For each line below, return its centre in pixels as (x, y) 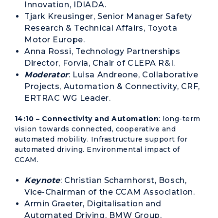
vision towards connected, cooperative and (95, 129)
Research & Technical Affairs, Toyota (101, 28)
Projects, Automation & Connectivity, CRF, (112, 86)
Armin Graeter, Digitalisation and (93, 204)
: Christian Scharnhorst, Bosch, (123, 180)
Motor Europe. (55, 40)
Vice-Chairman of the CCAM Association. (110, 192)
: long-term (180, 119)
